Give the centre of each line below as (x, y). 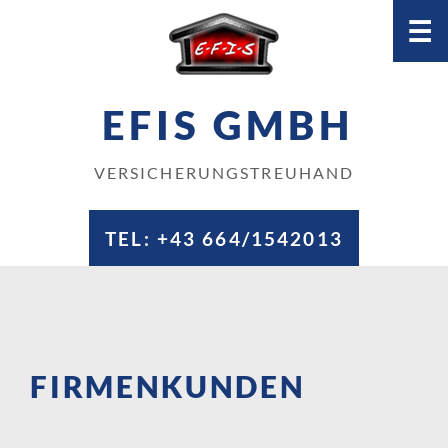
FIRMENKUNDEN (168, 386)
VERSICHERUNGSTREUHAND (224, 172)
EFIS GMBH (234, 125)
